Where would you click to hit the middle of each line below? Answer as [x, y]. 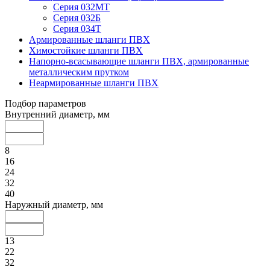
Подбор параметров [46, 103]
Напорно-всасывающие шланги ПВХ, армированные [139, 61]
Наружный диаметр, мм [54, 204]
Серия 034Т [77, 28]
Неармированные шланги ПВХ [94, 83]
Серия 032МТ [81, 7]
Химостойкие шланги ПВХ [86, 50]
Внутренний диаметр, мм [57, 114]
